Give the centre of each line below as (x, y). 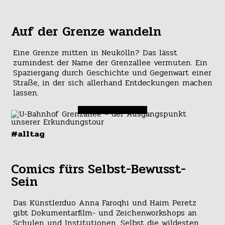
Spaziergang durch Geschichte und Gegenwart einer (112, 73)
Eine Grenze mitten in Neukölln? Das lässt (95, 53)
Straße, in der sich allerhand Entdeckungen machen (113, 83)
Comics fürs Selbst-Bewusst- (99, 170)
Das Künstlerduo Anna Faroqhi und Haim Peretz (104, 203)
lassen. (26, 93)
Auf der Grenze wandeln (86, 31)
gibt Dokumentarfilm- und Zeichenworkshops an (105, 213)
